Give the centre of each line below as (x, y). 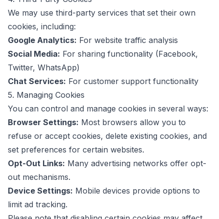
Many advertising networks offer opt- (136, 163)
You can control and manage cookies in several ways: (108, 109)
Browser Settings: (43, 122)
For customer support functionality (132, 81)
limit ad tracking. (38, 204)
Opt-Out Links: (36, 163)
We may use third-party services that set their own (102, 13)
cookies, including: (42, 26)
